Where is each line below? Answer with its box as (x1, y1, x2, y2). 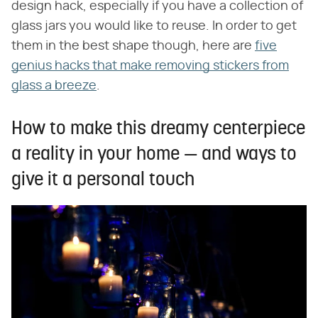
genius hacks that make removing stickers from (11, 59, 289, 72)
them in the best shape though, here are (11, 39, 255, 53)
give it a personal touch (11, 170, 194, 190)
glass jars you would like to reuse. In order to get (11, 19, 297, 33)
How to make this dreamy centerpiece (11, 119, 305, 139)
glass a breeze (11, 79, 97, 92)
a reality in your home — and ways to (11, 145, 297, 165)
